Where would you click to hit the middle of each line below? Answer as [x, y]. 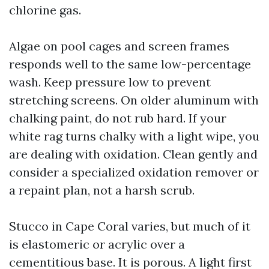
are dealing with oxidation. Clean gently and [133, 154]
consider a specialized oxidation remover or [134, 172]
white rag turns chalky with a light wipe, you [134, 136]
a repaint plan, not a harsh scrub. [102, 190]
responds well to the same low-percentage [130, 64]
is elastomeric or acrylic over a [97, 244]
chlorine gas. [45, 10]
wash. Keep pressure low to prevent [110, 82]
